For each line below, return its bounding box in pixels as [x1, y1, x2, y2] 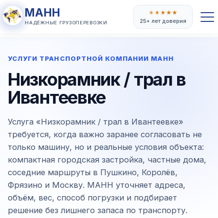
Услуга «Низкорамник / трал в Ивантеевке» [8, 117, 183, 127]
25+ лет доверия [140, 17, 186, 24]
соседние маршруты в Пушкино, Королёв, [8, 167, 178, 177]
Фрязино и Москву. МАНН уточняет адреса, [8, 180, 185, 190]
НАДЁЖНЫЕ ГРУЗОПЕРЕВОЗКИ [25, 20, 108, 26]
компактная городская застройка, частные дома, [8, 155, 206, 164]
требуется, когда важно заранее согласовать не [8, 129, 202, 139]
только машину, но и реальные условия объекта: [8, 142, 204, 152]
